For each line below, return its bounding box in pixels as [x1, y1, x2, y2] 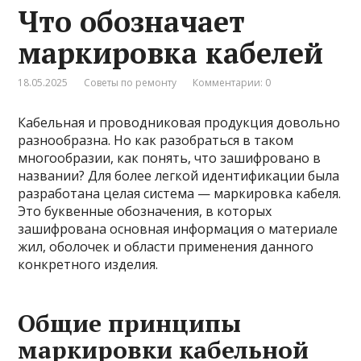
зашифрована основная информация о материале [18, 219, 338, 238]
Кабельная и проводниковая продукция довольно [18, 113, 341, 131]
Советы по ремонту [84, 75, 177, 89]
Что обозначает [18, 2, 246, 40]
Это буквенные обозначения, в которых [18, 201, 272, 220]
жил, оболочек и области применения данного [18, 237, 314, 255]
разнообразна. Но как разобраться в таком [18, 131, 294, 149]
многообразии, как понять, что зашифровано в [18, 148, 322, 167]
